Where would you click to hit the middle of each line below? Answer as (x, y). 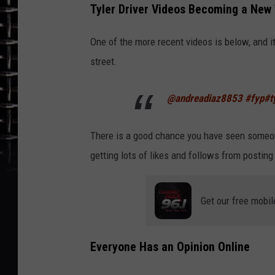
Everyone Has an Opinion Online (170, 247)
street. (104, 61)
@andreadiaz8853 (205, 98)
